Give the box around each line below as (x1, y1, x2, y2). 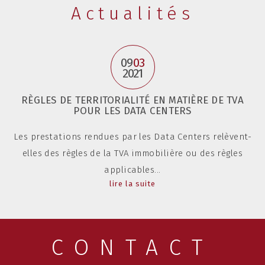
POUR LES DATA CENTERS (73, 105, 192, 118)
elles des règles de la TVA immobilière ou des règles (22, 148, 243, 159)
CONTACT (51, 234, 214, 261)
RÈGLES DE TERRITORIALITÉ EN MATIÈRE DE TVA (21, 94, 244, 107)
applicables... (104, 164, 161, 176)
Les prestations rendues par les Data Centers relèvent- (13, 131, 252, 143)
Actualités (71, 3, 194, 25)
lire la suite (109, 179, 156, 189)
